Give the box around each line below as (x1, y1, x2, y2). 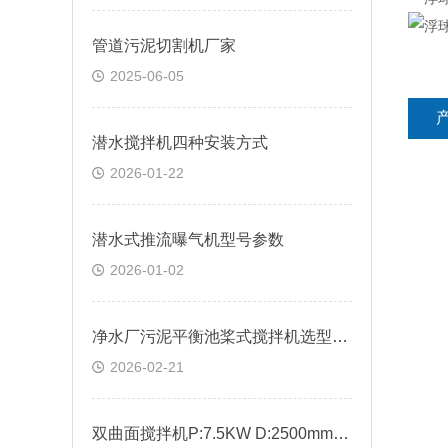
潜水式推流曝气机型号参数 (92, 231, 284, 248)
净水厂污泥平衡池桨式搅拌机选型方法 (332, 328, 348, 345)
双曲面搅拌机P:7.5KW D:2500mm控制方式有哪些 (333, 425, 349, 442)
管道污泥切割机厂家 (92, 37, 236, 54)
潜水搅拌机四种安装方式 (92, 134, 268, 151)
